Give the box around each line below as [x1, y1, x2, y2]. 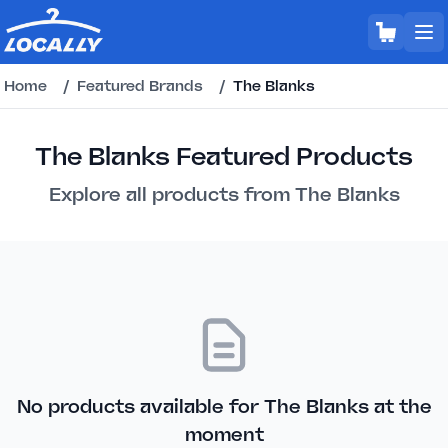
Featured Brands [77, 77, 203, 95]
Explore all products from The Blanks [48, 183, 400, 207]
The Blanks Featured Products [35, 141, 413, 172]
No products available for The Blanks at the [16, 395, 432, 419]
